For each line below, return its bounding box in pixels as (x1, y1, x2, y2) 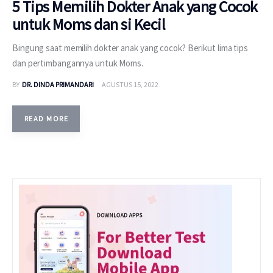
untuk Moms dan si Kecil (12, 13, 166, 34)
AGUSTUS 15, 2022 (101, 79, 158, 89)
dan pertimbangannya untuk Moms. (12, 57, 143, 69)
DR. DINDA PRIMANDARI (21, 79, 94, 89)
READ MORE (24, 113, 68, 123)
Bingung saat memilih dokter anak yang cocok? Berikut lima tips (12, 41, 248, 54)
